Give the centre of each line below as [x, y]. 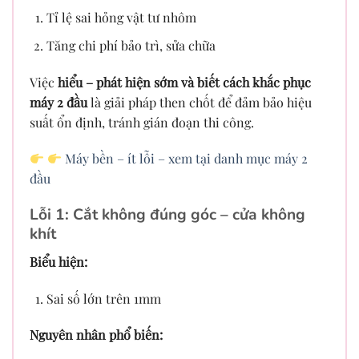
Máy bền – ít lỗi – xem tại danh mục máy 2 [185, 159]
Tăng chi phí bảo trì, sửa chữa [131, 45]
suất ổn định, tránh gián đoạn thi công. [142, 122]
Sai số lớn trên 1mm [103, 298]
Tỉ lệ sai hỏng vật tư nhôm [121, 18]
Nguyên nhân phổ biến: [96, 335]
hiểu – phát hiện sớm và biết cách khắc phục [184, 82]
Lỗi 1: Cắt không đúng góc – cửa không [167, 215]
